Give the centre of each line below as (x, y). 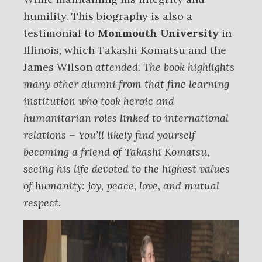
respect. (42, 203)
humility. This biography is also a (108, 16)
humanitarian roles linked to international (126, 118)
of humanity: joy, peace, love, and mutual (121, 186)
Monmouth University (158, 33)
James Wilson (59, 67)
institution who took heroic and (99, 101)
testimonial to (61, 33)
